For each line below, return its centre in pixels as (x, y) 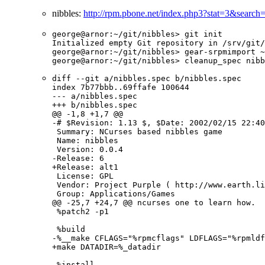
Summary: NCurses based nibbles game (137, 132)
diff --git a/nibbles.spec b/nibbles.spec (147, 79)
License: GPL (83, 176)
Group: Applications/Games (114, 194)
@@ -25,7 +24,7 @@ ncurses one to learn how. (154, 203)
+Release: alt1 (85, 167)
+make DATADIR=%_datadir (106, 247)
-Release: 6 (78, 159)
